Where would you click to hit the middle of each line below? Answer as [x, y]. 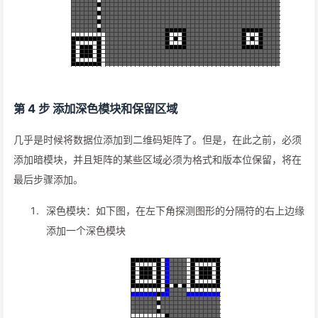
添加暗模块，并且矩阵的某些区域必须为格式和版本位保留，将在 [158, 160]
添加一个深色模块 [86, 231]
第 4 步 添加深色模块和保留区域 [95, 109]
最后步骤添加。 [48, 180]
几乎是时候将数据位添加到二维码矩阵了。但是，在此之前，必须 [158, 140]
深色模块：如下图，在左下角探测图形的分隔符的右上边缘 [175, 211]
